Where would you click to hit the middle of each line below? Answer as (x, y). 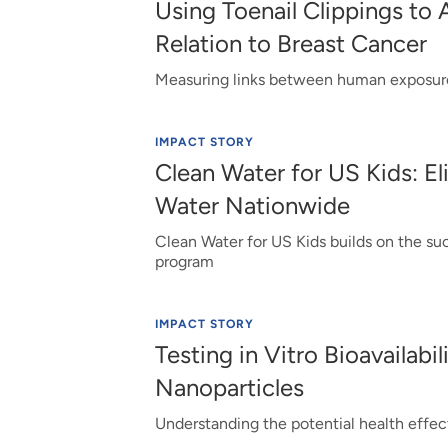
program (184, 261)
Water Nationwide (252, 205)
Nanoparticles (229, 387)
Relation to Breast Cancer (290, 43)
